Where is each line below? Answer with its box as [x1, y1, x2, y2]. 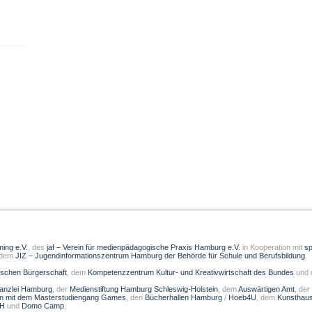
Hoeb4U [228, 293, 256, 302]
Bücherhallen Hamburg [145, 293, 222, 302]
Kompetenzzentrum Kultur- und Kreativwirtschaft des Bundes [88, 268, 294, 276]
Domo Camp [22, 302, 64, 310]
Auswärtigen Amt [238, 285, 295, 293]
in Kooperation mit [240, 243, 304, 251]
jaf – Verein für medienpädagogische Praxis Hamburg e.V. [45, 243, 240, 251]
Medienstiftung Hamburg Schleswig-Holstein [70, 285, 218, 293]
